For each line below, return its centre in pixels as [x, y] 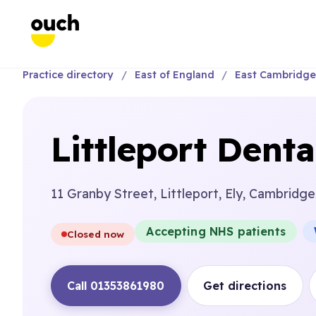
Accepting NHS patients [216, 231]
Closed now [96, 234]
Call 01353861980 [116, 286]
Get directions [245, 286]
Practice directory [68, 75]
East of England [174, 75]
